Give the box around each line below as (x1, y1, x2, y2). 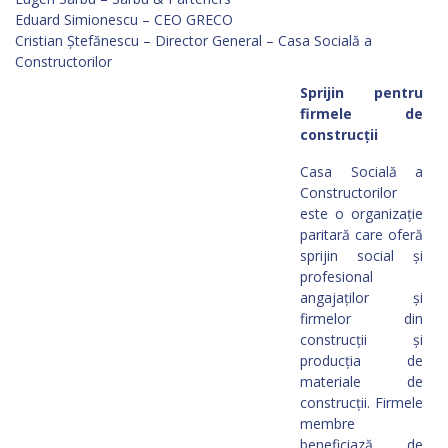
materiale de (300, 372, 423, 391)
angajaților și (300, 288, 423, 307)
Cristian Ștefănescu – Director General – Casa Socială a (15, 31, 372, 50)
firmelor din (300, 309, 423, 328)
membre (300, 414, 355, 433)
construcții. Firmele (300, 393, 423, 412)
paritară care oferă (300, 225, 423, 244)
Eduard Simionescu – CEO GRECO (15, 10, 233, 29)
